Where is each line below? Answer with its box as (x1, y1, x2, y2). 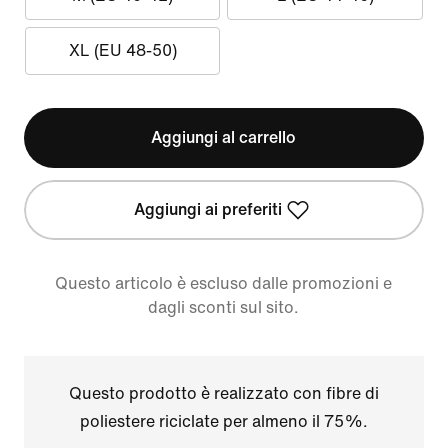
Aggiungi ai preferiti (133, 201, 282, 218)
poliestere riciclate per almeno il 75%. (79, 413, 368, 430)
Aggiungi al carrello (151, 129, 297, 146)
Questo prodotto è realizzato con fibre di (68, 385, 379, 402)
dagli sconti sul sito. (148, 299, 300, 316)
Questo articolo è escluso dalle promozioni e (55, 275, 393, 292)
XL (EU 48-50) (68, 42, 177, 59)
